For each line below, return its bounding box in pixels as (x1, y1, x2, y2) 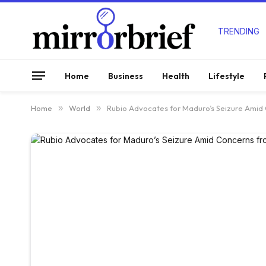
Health (162, 70, 189, 81)
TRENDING (218, 26, 260, 36)
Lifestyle (208, 70, 245, 81)
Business (108, 70, 143, 81)
